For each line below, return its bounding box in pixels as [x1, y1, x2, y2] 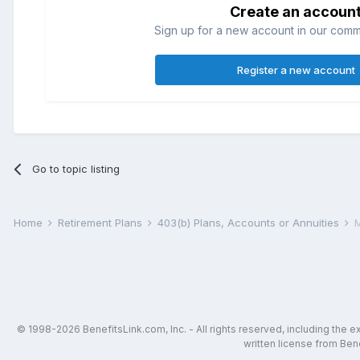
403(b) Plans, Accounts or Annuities [157, 215, 342, 229]
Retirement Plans [58, 215, 145, 229]
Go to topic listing [32, 162, 121, 175]
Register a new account [236, 63, 355, 76]
